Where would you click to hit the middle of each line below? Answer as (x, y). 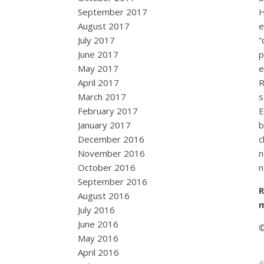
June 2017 (98, 54)
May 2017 (98, 68)
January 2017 (104, 125)
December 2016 (111, 139)
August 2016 (104, 196)
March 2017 (102, 97)
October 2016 (107, 167)
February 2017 (108, 111)
